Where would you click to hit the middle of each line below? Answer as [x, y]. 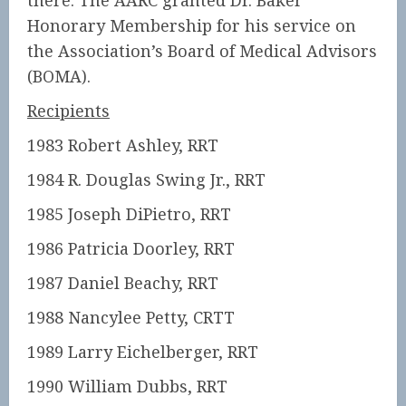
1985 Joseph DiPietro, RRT [129, 214]
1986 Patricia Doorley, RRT [131, 248]
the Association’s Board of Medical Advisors [202, 51]
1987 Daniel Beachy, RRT [123, 283]
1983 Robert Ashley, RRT [123, 145]
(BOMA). [59, 76]
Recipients [68, 111]
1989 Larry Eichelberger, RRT [143, 352]
